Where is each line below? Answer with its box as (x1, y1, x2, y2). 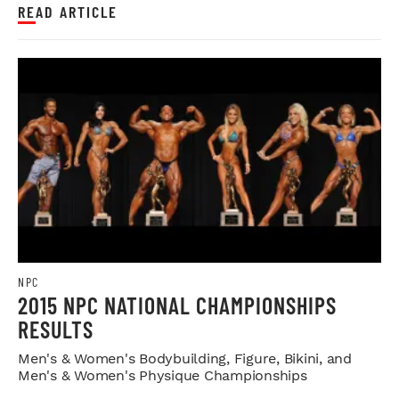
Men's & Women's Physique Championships (18, 366, 307, 384)
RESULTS (18, 314, 94, 343)
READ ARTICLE (18, 2, 118, 22)
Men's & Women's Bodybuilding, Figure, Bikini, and (18, 349, 352, 367)
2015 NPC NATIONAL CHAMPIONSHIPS (18, 290, 337, 319)
